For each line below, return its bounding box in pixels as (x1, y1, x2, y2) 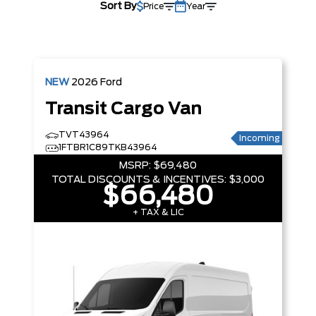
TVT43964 (59, 130, 109, 139)
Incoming (238, 134, 279, 142)
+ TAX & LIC (132, 208, 184, 217)
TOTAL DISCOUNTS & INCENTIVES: (51, 175, 226, 185)
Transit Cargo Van (45, 101, 202, 118)
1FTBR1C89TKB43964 (59, 143, 157, 152)
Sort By (99, 1, 137, 11)
